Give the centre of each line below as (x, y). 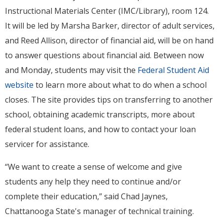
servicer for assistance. (48, 144)
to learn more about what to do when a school (120, 85)
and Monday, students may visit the (71, 70)
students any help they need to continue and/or (93, 182)
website (19, 85)
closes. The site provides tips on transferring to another (109, 100)
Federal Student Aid (173, 70)
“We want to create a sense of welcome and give (93, 167)
